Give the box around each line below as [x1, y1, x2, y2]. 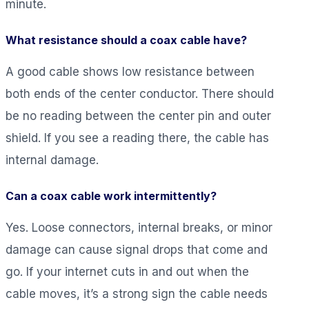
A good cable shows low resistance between [6, 64, 255, 79]
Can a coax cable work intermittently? [6, 188, 217, 203]
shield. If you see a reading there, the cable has [6, 130, 269, 145]
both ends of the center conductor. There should [6, 86, 274, 101]
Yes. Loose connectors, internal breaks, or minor [6, 220, 272, 235]
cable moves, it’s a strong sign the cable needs [6, 286, 268, 301]
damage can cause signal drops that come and [6, 242, 268, 257]
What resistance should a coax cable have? [6, 32, 247, 47]
